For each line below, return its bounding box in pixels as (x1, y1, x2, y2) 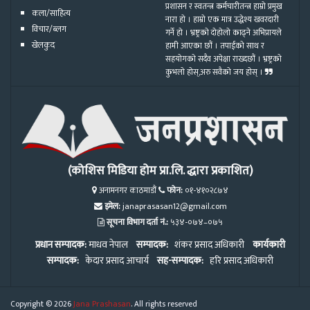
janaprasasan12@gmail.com (122, 199, 227, 214)
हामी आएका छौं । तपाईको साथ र (165, 39, 264, 53)
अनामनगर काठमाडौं (97, 183, 156, 198)
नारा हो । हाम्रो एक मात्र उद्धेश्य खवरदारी (165, 13, 279, 27)
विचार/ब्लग (32, 22, 66, 37)
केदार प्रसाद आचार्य (79, 253, 151, 269)
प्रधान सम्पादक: (35, 237, 86, 254)
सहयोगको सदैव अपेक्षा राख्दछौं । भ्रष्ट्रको (165, 53, 282, 66)
